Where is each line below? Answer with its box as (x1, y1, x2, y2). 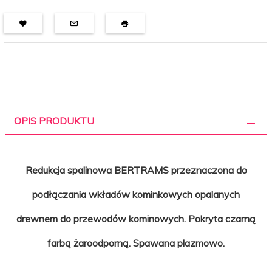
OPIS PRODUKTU (14, 114, 94, 127)
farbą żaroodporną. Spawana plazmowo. (47, 236, 225, 249)
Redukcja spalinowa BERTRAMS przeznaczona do (25, 163, 247, 176)
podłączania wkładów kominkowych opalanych (32, 188, 240, 200)
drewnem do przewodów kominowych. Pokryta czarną (16, 212, 256, 225)
